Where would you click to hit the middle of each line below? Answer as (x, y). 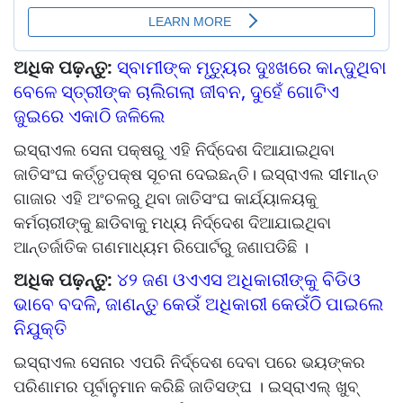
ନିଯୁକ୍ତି (42, 328)
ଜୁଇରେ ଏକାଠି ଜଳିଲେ (91, 116)
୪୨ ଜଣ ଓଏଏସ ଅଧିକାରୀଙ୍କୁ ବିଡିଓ (239, 280)
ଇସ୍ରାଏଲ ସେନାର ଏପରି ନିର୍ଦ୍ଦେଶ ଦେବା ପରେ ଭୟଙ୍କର (189, 362)
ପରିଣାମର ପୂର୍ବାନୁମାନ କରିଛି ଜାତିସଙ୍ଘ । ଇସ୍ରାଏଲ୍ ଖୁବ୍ (186, 386)
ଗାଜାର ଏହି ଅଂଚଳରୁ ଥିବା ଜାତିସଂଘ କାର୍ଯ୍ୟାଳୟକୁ (165, 198)
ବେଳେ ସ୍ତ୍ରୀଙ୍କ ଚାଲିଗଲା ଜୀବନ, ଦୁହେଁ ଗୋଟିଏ (176, 92)
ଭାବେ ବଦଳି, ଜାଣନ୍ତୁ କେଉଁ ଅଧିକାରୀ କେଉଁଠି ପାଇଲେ (198, 304)
